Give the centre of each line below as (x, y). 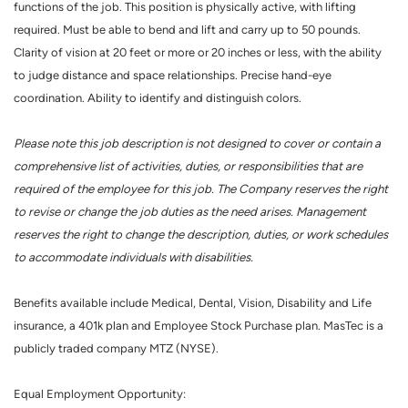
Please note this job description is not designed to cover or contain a (197, 143)
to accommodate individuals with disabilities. (133, 257)
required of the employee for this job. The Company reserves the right (201, 189)
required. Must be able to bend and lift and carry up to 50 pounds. (187, 30)
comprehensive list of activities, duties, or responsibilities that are (188, 166)
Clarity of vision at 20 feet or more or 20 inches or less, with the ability (198, 52)
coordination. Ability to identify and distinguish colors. (158, 98)
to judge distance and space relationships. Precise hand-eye (173, 75)
